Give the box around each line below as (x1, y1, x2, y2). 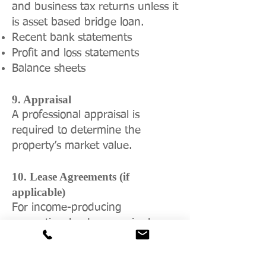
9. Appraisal (12, 93, 71, 106)
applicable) (12, 186, 65, 198)
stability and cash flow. (12, 248, 125, 259)
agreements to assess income (12, 233, 157, 244)
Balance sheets (12, 63, 85, 74)
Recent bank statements (12, 32, 132, 43)
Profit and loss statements (12, 47, 139, 59)
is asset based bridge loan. (12, 17, 144, 28)
